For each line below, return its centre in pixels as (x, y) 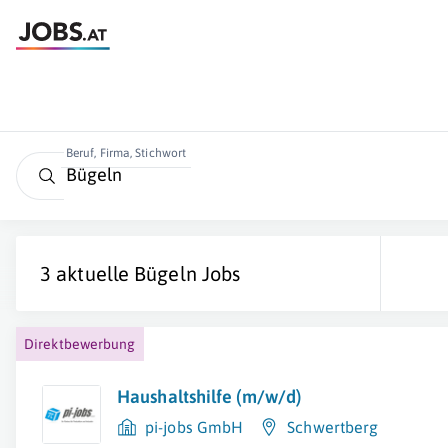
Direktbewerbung (80, 344)
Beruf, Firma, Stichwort (126, 153)
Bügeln (165, 273)
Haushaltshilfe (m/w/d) (209, 396)
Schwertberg (333, 427)
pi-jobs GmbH (194, 427)
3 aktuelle (87, 273)
